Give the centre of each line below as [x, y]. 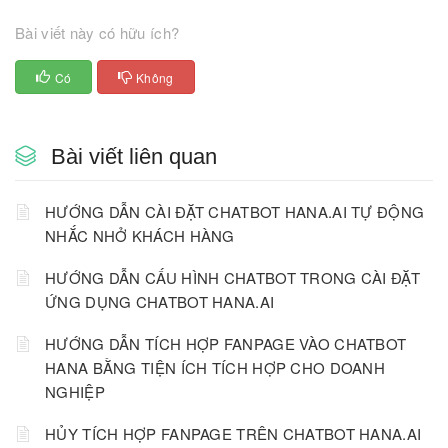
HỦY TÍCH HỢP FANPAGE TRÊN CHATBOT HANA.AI [233, 434]
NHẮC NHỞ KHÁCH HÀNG [140, 236]
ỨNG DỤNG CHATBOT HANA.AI [160, 302]
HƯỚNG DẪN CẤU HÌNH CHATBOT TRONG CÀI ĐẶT [232, 278]
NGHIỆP [75, 392]
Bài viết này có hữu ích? [97, 33]
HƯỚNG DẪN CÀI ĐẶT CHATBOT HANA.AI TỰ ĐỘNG [235, 212]
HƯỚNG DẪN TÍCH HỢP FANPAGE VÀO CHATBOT [226, 344]
